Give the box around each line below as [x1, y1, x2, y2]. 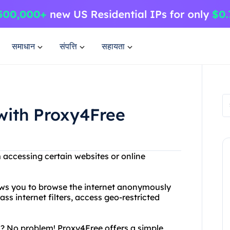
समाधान [12, 41, 35, 51]
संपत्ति [60, 41, 77, 51]
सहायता [102, 41, 125, 51]
